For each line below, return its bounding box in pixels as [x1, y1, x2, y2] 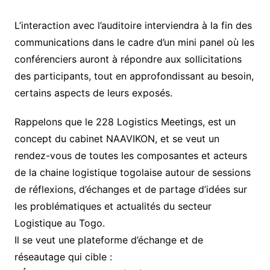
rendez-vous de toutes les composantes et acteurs [14, 149, 247, 162]
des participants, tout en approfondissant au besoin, [14, 69, 254, 82]
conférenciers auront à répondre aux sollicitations [14, 52, 242, 65]
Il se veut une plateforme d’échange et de [14, 233, 203, 246]
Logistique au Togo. [14, 216, 105, 229]
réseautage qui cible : [14, 250, 112, 263]
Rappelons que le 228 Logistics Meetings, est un [14, 115, 236, 128]
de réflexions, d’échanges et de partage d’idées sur [14, 183, 247, 195]
